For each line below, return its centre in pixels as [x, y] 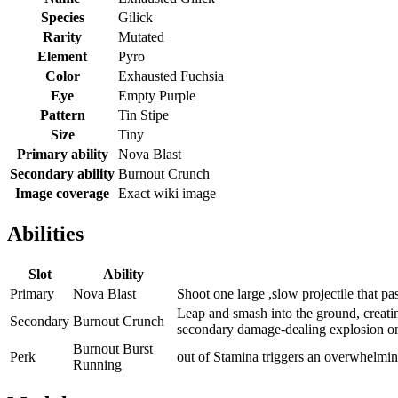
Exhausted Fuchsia [171, 76]
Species [62, 17]
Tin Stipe [143, 115]
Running [97, 364]
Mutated [141, 36]
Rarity [62, 36]
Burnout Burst [113, 348]
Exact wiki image [167, 193]
